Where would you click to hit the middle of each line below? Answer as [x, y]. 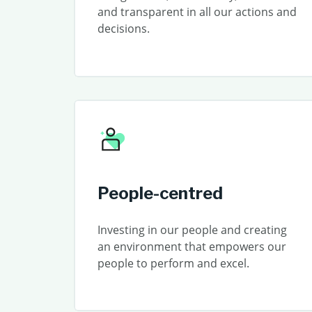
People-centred [160, 193]
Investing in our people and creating [192, 229]
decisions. [123, 29]
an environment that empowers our [192, 246]
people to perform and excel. [173, 263]
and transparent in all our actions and [197, 12]
